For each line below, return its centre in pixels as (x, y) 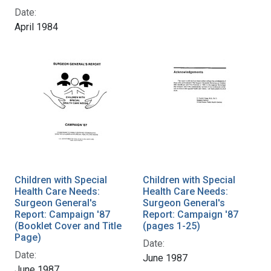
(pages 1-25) (171, 226)
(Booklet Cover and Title (68, 226)
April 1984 (36, 27)
